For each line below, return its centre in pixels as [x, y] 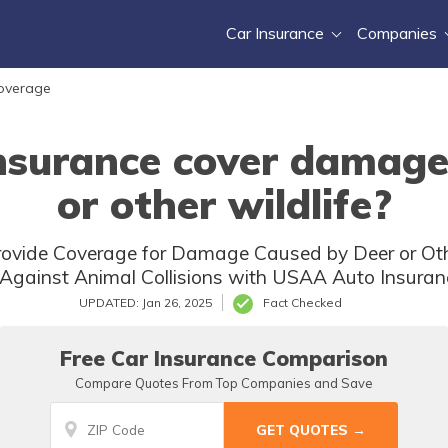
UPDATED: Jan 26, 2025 [145, 302]
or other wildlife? [224, 204]
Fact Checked [302, 302]
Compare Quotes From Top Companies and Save [224, 383]
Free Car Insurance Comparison [224, 358]
